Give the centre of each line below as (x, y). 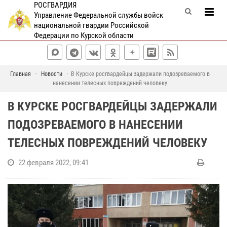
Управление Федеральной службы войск (98, 15)
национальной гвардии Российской (91, 25)
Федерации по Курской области (84, 35)
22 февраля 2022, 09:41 (53, 163)
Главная (20, 74)
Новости (51, 74)
